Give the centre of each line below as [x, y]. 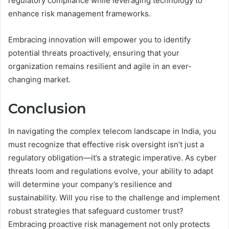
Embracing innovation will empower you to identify [99, 39]
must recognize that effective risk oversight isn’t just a [106, 145]
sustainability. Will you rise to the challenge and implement [114, 198]
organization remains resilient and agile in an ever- [100, 66]
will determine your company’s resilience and [90, 185]
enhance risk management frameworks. [79, 13]
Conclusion [47, 108]
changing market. [39, 79]
